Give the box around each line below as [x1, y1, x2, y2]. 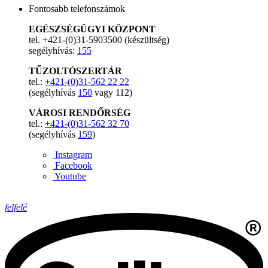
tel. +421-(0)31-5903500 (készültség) [29, 35, 169, 45]
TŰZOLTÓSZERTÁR [29, 66, 122, 76]
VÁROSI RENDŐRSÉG [29, 108, 130, 118]
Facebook [55, 160, 92, 170]
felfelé [5, 202, 27, 212]
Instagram [55, 150, 92, 160]
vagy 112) [92, 87, 132, 98]
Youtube [54, 171, 86, 181]
